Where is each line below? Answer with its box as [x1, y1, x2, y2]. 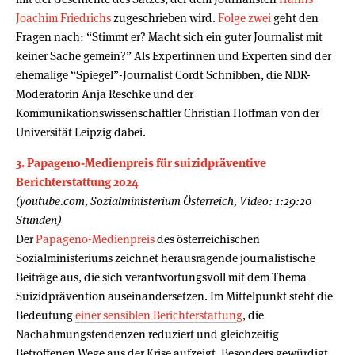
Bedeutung [16, 307, 75, 323]
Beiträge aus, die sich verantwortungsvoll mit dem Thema [16, 269, 307, 284]
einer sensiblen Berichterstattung [75, 307, 242, 323]
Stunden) [16, 212, 61, 227]
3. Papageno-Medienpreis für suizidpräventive [16, 155, 266, 170]
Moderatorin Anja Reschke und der [16, 86, 193, 101]
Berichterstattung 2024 [16, 174, 138, 189]
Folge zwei [218, 10, 271, 25]
